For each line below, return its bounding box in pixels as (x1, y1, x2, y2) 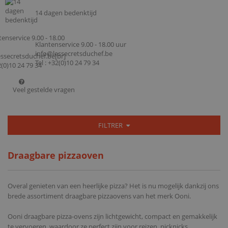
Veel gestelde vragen (13, 85, 75, 94)
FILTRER (98, 120, 125, 130)
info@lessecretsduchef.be (35, 48, 112, 58)
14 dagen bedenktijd (35, 8, 97, 17)
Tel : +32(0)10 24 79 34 (35, 58, 99, 67)
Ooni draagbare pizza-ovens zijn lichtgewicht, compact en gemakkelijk (8, 211, 217, 221)
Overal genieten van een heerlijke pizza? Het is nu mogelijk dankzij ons (8, 181, 219, 190)
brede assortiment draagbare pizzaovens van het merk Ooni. (8, 191, 191, 201)
